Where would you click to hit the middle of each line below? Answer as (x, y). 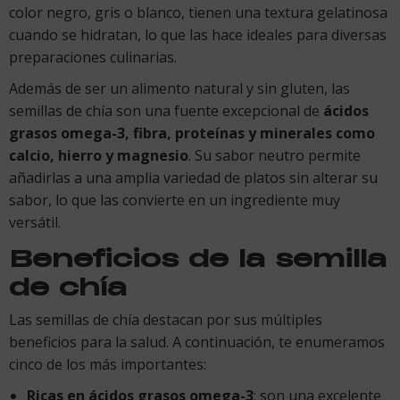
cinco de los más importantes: (108, 364)
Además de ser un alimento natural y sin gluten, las (179, 88)
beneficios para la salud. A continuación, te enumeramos (197, 342)
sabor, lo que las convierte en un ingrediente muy (175, 200)
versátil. (35, 222)
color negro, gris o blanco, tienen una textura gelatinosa (198, 12)
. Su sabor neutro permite (275, 155)
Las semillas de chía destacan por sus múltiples (166, 319)
